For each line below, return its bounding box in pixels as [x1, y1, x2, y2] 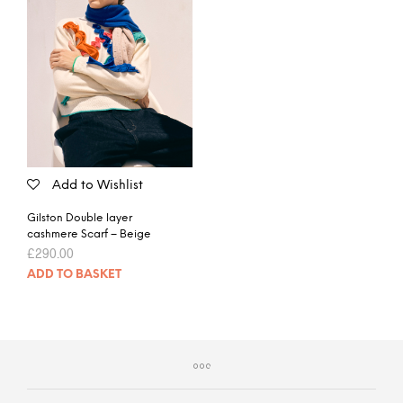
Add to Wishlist [52, 178, 143, 193]
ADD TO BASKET [27, 268, 121, 281]
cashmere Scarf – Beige [27, 228, 151, 240]
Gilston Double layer [27, 211, 132, 224]
